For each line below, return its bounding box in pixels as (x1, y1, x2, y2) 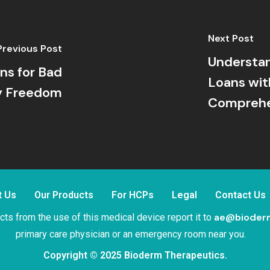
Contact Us (215, 189, 266, 201)
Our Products (34, 189, 93, 201)
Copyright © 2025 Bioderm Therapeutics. (43, 249, 227, 261)
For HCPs (111, 189, 154, 201)
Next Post (208, 31, 254, 45)
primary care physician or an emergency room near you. (15, 228, 246, 240)
